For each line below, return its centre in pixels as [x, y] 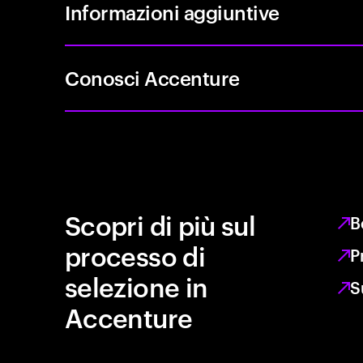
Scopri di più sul [160, 224]
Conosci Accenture [152, 78]
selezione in [137, 286]
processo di [135, 255]
